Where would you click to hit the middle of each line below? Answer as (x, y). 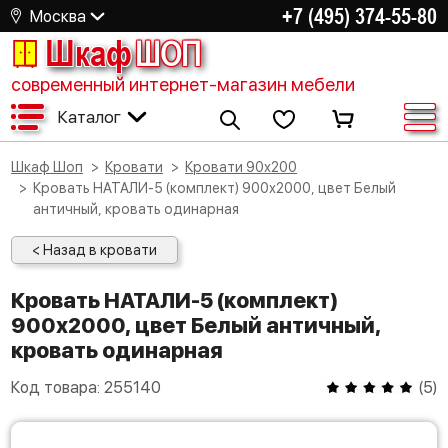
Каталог (89, 116)
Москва (58, 16)
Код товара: (57, 387)
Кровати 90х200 (245, 167)
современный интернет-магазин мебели (183, 84)
